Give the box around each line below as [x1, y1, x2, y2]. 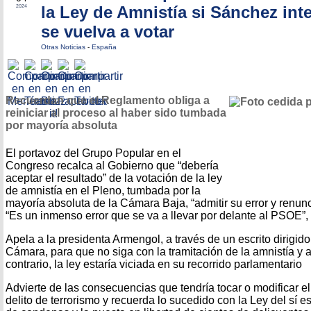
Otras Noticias [41, 43, 87, 51]
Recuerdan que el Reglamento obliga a [6, 94, 210, 107]
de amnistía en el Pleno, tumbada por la [6, 184, 201, 196]
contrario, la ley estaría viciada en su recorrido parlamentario [6, 258, 302, 270]
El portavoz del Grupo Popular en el [6, 146, 181, 159]
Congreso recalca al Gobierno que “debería [6, 159, 219, 171]
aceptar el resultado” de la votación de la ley [6, 171, 222, 184]
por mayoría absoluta [6, 119, 117, 132]
